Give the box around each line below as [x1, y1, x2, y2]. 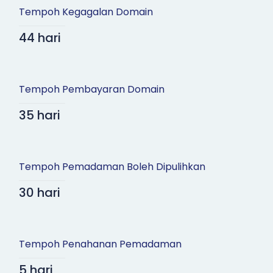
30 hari [18, 184, 60, 202]
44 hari [18, 29, 61, 47]
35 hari [18, 107, 60, 124]
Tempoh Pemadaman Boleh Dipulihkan [18, 160, 205, 174]
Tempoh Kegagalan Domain [18, 5, 153, 19]
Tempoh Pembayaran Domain [18, 82, 165, 97]
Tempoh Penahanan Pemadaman [18, 237, 182, 252]
